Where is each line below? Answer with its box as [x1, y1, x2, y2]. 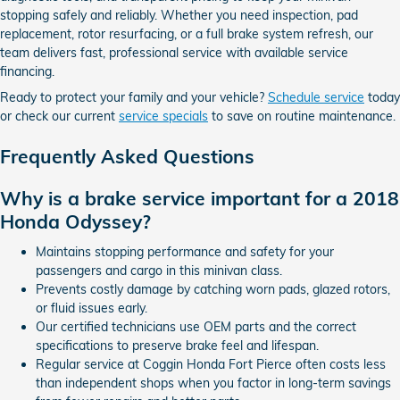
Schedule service [268, 89, 364, 105]
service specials [119, 108, 208, 124]
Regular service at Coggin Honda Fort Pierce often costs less [36, 355, 386, 372]
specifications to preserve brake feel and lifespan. [36, 337, 319, 354]
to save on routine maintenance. [208, 108, 396, 124]
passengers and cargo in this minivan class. [36, 262, 282, 279]
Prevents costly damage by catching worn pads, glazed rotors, [36, 280, 390, 297]
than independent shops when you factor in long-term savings [36, 374, 391, 391]
